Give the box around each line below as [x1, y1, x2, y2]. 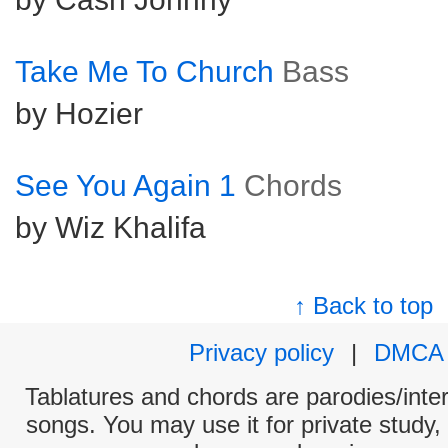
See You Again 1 [15, 169, 236, 202]
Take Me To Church [15, 55, 282, 88]
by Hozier [15, 97, 143, 130]
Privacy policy [189, 339, 334, 366]
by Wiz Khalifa [15, 211, 206, 244]
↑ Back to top [294, 292, 434, 319]
